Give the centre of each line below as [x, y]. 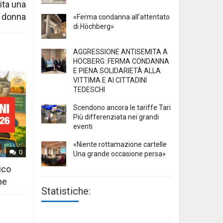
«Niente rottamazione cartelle [120, 145]
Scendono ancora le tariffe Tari [122, 108]
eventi [83, 127]
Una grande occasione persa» [119, 154]
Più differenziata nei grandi [116, 117]
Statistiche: [66, 191]
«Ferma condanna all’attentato [121, 17]
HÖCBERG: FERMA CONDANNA [121, 61]
